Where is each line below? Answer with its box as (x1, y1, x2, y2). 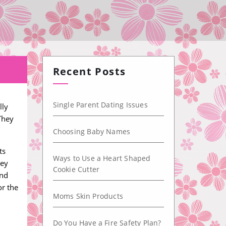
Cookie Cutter (52, 164, 100, 174)
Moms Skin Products (52, 191, 124, 201)
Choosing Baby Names (52, 127, 131, 136)
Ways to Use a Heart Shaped (52, 153, 151, 163)
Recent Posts (52, 65, 126, 78)
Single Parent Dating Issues (52, 100, 148, 109)
